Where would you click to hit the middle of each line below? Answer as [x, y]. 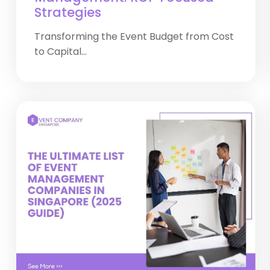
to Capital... [61, 52]
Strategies [68, 12]
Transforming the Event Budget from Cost [134, 36]
